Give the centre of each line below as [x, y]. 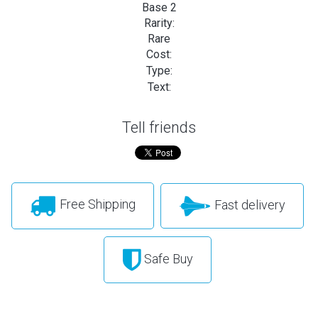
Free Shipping [96, 204]
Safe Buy [167, 258]
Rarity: [159, 23]
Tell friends [159, 127]
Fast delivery [248, 204]
